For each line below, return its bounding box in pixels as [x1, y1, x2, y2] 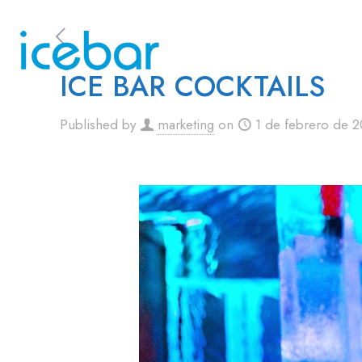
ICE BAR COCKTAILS [60, 66, 325, 107]
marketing [158, 115, 214, 134]
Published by [60, 115, 136, 134]
